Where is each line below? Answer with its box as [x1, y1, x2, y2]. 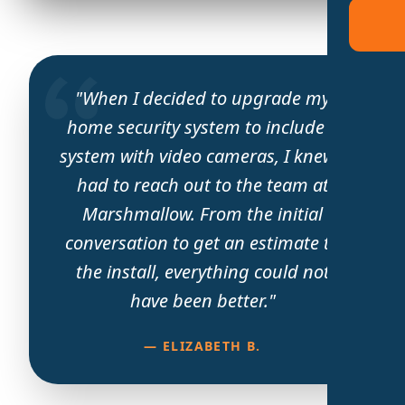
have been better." [129, 287, 276, 313]
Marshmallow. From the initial [82, 201, 323, 226]
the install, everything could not [75, 259, 330, 284]
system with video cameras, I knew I [60, 143, 345, 168]
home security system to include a [66, 114, 339, 139]
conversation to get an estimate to [65, 230, 340, 255]
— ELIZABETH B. [144, 336, 261, 354]
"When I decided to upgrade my [75, 85, 330, 110]
